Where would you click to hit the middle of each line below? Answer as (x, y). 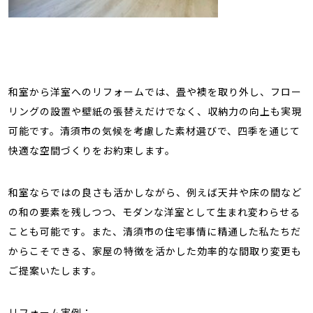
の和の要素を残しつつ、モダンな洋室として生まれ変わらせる (154, 212)
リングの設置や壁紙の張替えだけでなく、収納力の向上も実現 (155, 111)
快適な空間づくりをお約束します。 (92, 150)
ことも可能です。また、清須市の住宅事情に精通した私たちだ (155, 231)
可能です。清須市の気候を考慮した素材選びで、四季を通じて (154, 131)
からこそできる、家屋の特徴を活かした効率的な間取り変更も (155, 251)
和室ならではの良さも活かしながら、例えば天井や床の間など (155, 192)
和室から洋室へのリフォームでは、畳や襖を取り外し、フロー (155, 92)
